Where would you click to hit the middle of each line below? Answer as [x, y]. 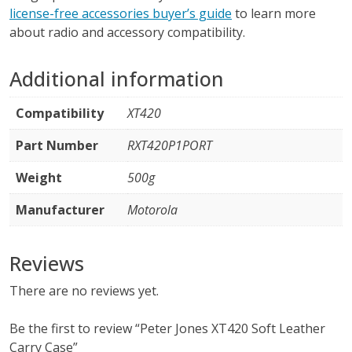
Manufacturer [60, 210]
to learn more [275, 14]
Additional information [117, 79]
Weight [39, 178]
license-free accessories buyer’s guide [121, 14]
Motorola [152, 210]
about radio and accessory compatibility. [127, 33]
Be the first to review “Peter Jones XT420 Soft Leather [167, 329]
